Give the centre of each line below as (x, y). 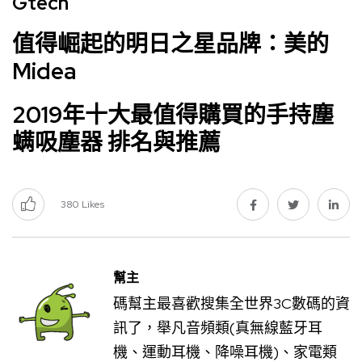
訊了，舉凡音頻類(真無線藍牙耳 (218, 328)
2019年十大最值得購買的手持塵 (173, 115)
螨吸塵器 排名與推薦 (116, 142)
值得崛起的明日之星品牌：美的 (170, 44)
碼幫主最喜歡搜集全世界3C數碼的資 (232, 303)
